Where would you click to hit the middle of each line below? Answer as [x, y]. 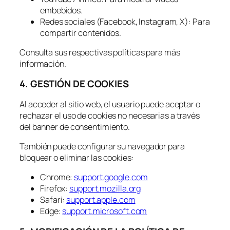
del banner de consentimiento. [75, 127]
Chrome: [57, 177]
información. [43, 63]
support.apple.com [101, 200]
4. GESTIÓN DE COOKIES [74, 84]
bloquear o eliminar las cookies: [77, 158]
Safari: [53, 200]
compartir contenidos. [81, 33]
